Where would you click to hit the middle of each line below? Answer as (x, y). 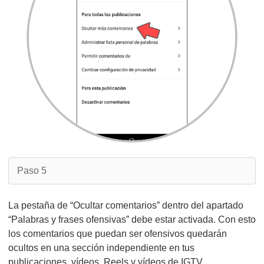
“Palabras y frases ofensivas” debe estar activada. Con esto (132, 220)
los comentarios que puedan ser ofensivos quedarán (118, 234)
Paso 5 (32, 171)
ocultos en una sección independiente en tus (101, 248)
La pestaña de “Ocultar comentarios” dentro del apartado (126, 205)
